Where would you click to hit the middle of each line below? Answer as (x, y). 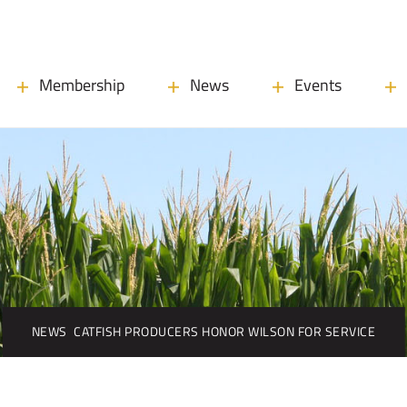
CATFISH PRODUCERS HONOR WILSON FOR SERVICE (225, 332)
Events (318, 85)
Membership (82, 85)
